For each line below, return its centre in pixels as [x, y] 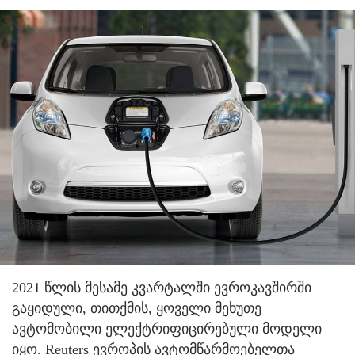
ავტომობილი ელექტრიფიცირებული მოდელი [167, 328]
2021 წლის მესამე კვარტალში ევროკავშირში [162, 287]
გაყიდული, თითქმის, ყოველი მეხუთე [137, 308]
